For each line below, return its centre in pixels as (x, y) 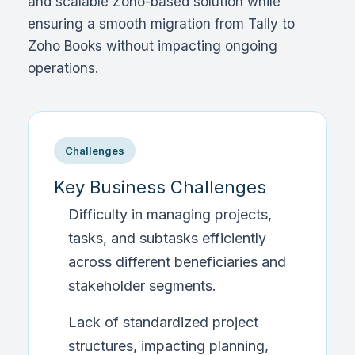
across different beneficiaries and (177, 262)
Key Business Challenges (160, 187)
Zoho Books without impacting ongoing (153, 46)
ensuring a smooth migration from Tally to (161, 24)
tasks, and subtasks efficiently (167, 238)
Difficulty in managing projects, (170, 214)
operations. (63, 68)
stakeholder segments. (142, 286)
